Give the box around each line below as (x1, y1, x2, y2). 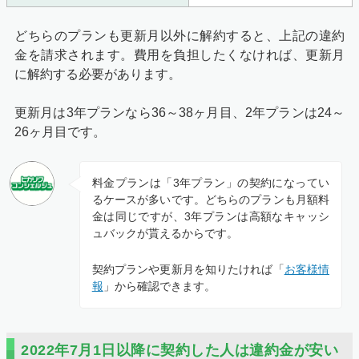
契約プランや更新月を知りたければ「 (91, 262, 284, 276)
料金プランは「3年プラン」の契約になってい (91, 175, 330, 189)
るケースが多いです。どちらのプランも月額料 (91, 192, 330, 206)
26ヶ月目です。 (14, 124, 106, 139)
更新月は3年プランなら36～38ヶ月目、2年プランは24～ (14, 105, 345, 119)
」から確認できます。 (103, 279, 216, 292)
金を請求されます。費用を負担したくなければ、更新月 (14, 47, 345, 62)
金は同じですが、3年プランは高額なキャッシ (91, 209, 330, 223)
